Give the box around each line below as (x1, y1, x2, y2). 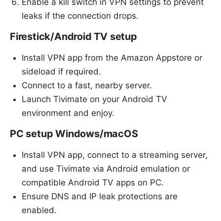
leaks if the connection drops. (22, 10, 139, 21)
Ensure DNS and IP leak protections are (22, 191, 178, 201)
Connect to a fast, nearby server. (22, 80, 152, 90)
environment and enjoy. (22, 108, 114, 118)
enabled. (22, 205, 57, 215)
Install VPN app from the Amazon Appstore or (22, 52, 202, 63)
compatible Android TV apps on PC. (22, 177, 164, 187)
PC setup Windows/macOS (10, 127, 138, 140)
